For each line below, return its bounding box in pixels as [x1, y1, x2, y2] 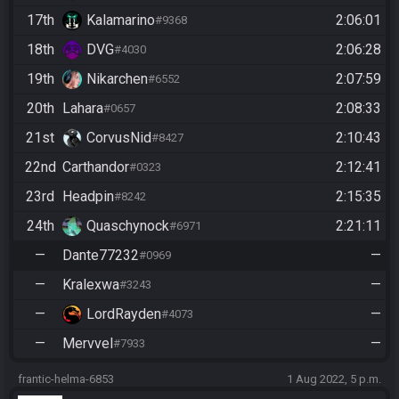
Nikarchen [86, 69, 148, 87]
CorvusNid [86, 128, 151, 146]
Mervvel [62, 334, 113, 352]
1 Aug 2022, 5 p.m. [287, 371, 381, 386]
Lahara [62, 99, 103, 117]
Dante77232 [62, 246, 139, 264]
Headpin [62, 187, 114, 205]
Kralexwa [62, 275, 119, 293]
